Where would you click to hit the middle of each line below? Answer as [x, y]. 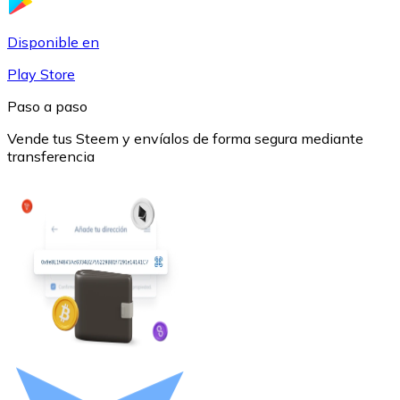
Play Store [41, 74]
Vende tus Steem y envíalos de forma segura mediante [185, 138]
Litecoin [68, 254]
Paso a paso [47, 106]
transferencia [51, 156]
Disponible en [53, 42]
